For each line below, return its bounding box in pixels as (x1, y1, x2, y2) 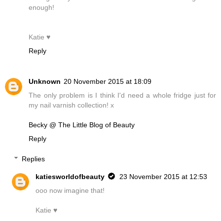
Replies (22, 155, 45, 163)
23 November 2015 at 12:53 (119, 173, 208, 181)
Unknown (29, 77, 61, 85)
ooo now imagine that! (36, 186, 105, 195)
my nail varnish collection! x (29, 101, 114, 109)
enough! (29, 3, 54, 11)
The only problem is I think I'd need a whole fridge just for (29, 91, 216, 99)
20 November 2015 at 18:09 (64, 77, 151, 85)
